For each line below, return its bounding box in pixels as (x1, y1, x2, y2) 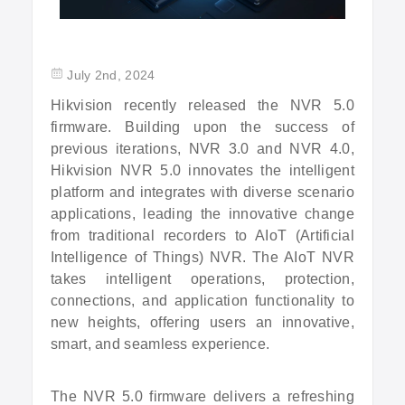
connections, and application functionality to (51, 293, 354, 308)
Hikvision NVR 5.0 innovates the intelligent (51, 163, 354, 178)
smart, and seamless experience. (51, 336, 270, 352)
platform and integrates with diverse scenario (51, 184, 354, 200)
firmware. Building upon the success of (51, 119, 354, 135)
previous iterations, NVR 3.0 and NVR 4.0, (51, 141, 354, 156)
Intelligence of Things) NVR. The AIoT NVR (51, 250, 354, 265)
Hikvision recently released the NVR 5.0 (51, 98, 354, 113)
